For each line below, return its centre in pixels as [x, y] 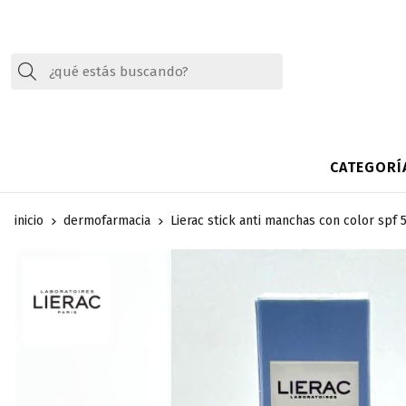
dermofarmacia [107, 221]
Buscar [63, 71]
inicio [29, 221]
